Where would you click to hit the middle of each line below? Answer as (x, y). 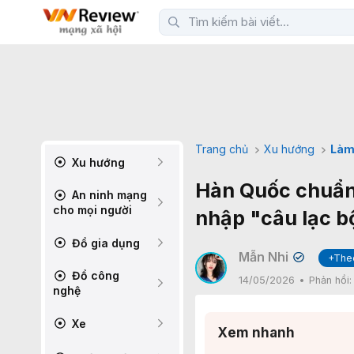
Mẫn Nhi (264, 257)
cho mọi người (92, 210)
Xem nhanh (256, 333)
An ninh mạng (108, 195)
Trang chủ (222, 149)
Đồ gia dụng (104, 243)
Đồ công (94, 275)
